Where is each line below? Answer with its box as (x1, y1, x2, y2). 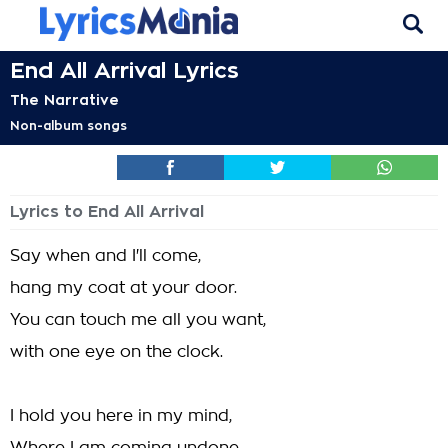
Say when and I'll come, (10, 248, 201, 264)
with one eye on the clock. (10, 344, 223, 360)
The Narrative (10, 93, 119, 107)
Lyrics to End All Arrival (10, 204, 204, 220)
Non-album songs (10, 120, 127, 132)
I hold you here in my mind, (10, 408, 232, 424)
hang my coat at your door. (10, 280, 237, 296)
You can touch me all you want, (10, 312, 266, 328)
